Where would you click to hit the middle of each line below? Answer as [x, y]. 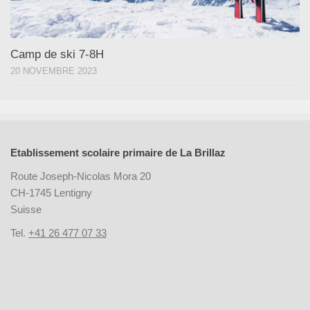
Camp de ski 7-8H [57, 54]
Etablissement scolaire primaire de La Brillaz [118, 152]
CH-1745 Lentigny [51, 192]
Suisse [26, 209]
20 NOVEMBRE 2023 [54, 71]
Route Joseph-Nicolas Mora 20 [81, 176]
